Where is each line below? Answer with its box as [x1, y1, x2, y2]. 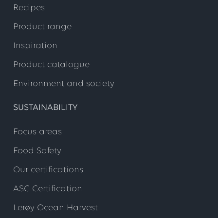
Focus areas [13, 127, 62, 137]
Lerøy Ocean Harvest [13, 203, 98, 213]
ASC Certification [13, 184, 82, 194]
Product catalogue [13, 60, 90, 70]
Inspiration [13, 41, 57, 51]
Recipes [13, 3, 45, 13]
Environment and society [13, 79, 114, 89]
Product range [13, 22, 72, 32]
